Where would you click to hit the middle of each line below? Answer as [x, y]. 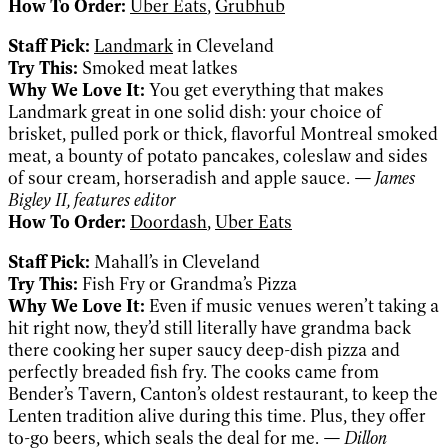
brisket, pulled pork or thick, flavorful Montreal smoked [223, 133]
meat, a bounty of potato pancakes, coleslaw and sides [218, 155]
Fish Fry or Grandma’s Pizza [187, 283]
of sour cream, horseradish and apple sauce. [181, 177]
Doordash [168, 221]
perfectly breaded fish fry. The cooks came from [193, 371]
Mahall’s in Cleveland [175, 261]
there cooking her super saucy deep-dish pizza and [204, 349]
